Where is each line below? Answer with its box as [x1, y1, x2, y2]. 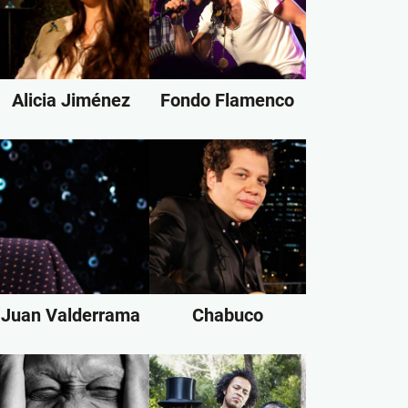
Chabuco [191, 304, 263, 326]
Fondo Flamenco [160, 89, 295, 111]
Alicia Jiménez [11, 89, 130, 111]
